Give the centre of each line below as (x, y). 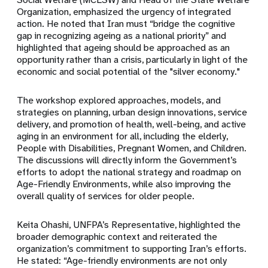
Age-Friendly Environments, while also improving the (124, 184)
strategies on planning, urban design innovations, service (132, 112)
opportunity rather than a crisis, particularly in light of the (133, 60)
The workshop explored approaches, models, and (119, 100)
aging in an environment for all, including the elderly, (123, 136)
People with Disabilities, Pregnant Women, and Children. (132, 148)
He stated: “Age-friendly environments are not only (122, 261)
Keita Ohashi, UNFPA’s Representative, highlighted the (129, 225)
